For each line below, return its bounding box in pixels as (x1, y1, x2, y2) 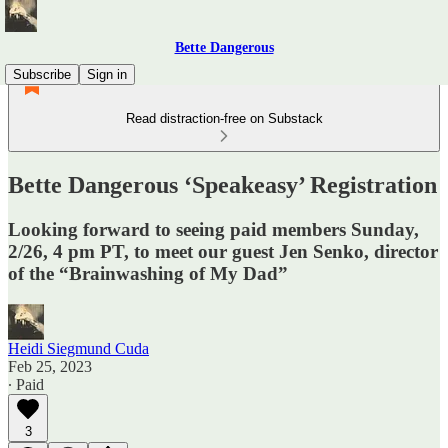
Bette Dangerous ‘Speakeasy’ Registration (8, 171, 437, 198)
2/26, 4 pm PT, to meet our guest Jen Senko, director (8, 240, 438, 262)
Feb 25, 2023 (8, 357, 92, 375)
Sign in (87, 67, 127, 82)
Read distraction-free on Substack (125, 111, 323, 126)
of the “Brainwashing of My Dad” (8, 262, 288, 284)
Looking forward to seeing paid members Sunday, (8, 218, 419, 240)
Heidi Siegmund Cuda (8, 339, 149, 357)
